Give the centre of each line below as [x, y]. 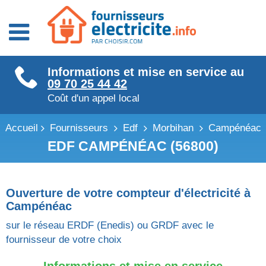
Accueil [21, 128]
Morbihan [173, 128]
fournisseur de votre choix [64, 240]
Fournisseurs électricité [57, 72]
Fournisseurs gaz [44, 86]
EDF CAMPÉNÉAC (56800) [133, 146]
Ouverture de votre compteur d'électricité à [128, 193]
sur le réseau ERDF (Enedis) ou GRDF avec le [110, 226]
